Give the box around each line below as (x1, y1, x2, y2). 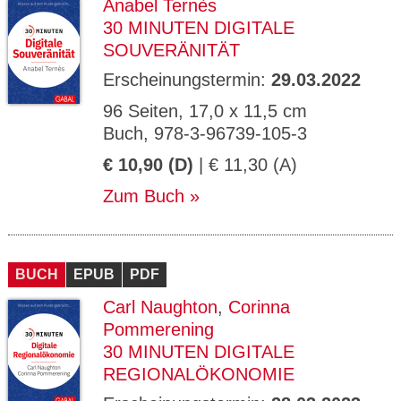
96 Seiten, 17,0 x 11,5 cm (103, 101, 307, 121)
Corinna (228, 297, 290, 317)
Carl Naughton (103, 297, 218, 317)
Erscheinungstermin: (103, 70, 271, 90)
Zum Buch (103, 186, 184, 206)
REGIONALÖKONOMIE (103, 364, 294, 384)
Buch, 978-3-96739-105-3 (103, 124, 307, 143)
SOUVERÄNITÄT (103, 40, 240, 60)
